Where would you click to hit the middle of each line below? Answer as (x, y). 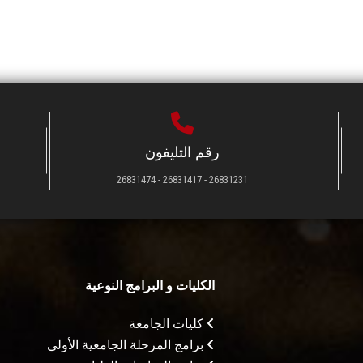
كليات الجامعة (168, 323)
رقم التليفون (182, 152)
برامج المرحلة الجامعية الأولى (127, 344)
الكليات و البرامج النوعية (150, 285)
